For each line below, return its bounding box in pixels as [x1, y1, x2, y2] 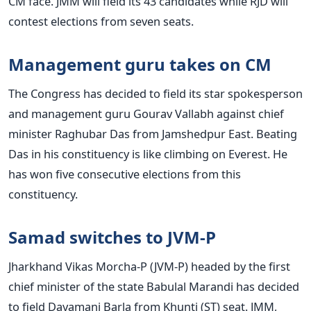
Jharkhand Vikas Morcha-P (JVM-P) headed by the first [8, 258, 290, 274]
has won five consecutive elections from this [8, 165, 241, 182]
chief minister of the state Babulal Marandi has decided [8, 278, 299, 294]
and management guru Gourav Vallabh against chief [8, 105, 284, 121]
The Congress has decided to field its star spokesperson [8, 85, 303, 101]
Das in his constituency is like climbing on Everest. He [8, 145, 287, 162]
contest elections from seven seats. [8, 12, 194, 29]
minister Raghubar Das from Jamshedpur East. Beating [8, 125, 297, 142]
